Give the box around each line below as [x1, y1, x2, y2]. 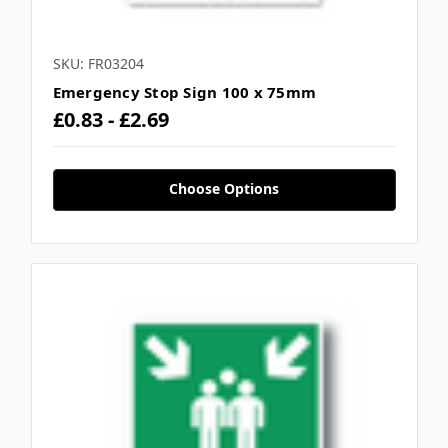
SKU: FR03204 [52, 54, 144, 74]
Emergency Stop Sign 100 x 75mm [52, 82, 316, 103]
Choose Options [169, 179, 279, 199]
